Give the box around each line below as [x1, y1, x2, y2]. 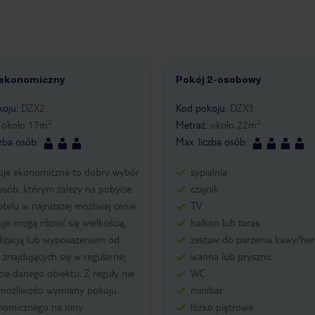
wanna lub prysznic [190, 249, 272, 262]
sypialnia [190, 165, 227, 178]
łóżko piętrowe [190, 300, 253, 313]
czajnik [190, 181, 219, 195]
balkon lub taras [190, 215, 259, 229]
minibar [190, 283, 223, 296]
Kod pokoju [175, 101, 225, 115]
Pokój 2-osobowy [175, 74, 261, 86]
